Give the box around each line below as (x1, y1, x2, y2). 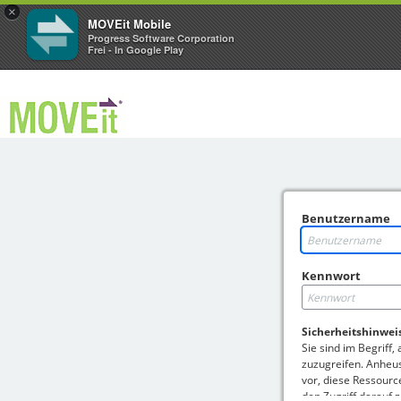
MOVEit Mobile (88, 15, 171, 32)
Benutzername (302, 210, 390, 226)
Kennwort (302, 268, 361, 284)
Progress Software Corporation (88, 31, 235, 45)
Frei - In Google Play (88, 43, 183, 56)
